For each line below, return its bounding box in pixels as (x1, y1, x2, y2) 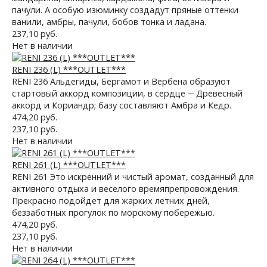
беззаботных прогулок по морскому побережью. (12, 207, 215, 218)
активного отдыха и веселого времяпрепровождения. (12, 183, 239, 194)
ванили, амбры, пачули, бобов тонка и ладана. (12, 16, 206, 27)
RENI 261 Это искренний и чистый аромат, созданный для (12, 171, 254, 182)
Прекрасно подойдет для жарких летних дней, (12, 195, 210, 206)
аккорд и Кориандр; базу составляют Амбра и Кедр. (12, 100, 231, 111)
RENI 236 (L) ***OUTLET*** (12, 64, 126, 75)
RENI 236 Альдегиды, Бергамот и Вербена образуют (12, 76, 231, 87)
